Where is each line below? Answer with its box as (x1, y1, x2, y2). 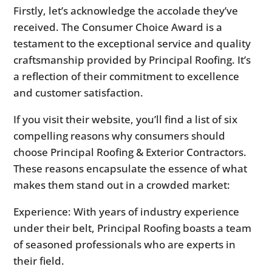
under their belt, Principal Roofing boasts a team (13, 221, 252, 236)
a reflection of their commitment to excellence (13, 69, 240, 84)
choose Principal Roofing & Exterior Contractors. (13, 145, 247, 160)
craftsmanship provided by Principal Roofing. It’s (13, 53, 251, 67)
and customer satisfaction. (13, 86, 144, 100)
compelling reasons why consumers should (13, 129, 226, 143)
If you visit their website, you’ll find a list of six (13, 112, 238, 127)
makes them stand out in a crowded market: (13, 178, 231, 192)
